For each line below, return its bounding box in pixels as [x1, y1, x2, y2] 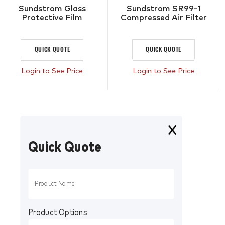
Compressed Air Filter [120, 13, 207, 22]
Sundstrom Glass [18, 4, 86, 13]
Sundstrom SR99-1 [126, 4, 201, 13]
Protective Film [22, 13, 83, 22]
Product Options [28, 208, 87, 217]
